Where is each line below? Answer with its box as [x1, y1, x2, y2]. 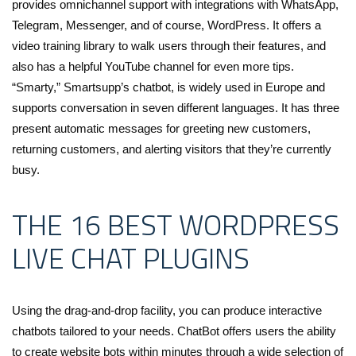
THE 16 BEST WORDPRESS [12, 203, 339, 247]
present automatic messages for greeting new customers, [12, 122, 311, 136]
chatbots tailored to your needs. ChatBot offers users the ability [12, 324, 336, 339]
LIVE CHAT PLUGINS [12, 236, 250, 281]
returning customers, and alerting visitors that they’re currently [12, 142, 331, 157]
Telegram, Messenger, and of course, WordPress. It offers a [12, 18, 321, 33]
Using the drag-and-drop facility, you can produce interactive [12, 304, 322, 318]
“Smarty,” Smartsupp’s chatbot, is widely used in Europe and [12, 80, 325, 95]
